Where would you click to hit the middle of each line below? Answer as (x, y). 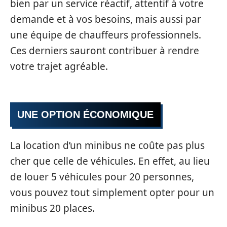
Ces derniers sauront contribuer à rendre (105, 51)
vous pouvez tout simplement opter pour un (112, 193)
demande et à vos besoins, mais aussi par (106, 20)
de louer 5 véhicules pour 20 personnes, (102, 177)
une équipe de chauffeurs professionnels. (106, 35)
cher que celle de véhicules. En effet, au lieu (110, 161)
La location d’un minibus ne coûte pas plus (107, 146)
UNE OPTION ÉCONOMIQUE (85, 114)
